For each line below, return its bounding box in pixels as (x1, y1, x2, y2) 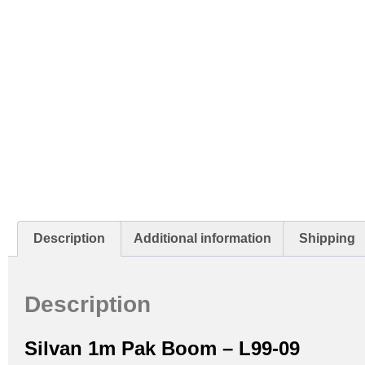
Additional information (133, 231, 271, 245)
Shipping (298, 231, 355, 245)
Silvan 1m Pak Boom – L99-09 (24, 336, 300, 359)
